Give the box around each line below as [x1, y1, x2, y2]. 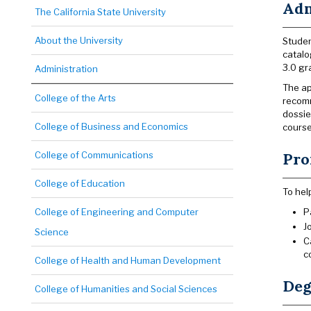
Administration [35, 63, 98, 74]
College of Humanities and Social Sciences [35, 283, 217, 294]
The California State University [35, 6, 166, 17]
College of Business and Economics [35, 121, 188, 132]
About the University [35, 35, 123, 46]
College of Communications [35, 149, 153, 160]
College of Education [35, 178, 125, 189]
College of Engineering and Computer [35, 206, 199, 217]
